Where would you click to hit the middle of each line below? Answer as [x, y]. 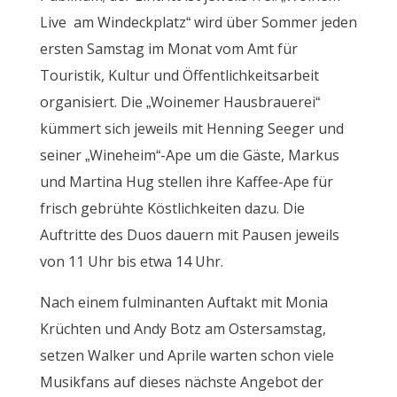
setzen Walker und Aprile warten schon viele [187, 356]
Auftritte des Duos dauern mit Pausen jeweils [189, 235]
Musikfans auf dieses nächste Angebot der [181, 382]
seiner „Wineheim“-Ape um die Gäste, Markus [189, 156]
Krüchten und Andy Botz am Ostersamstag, [183, 329]
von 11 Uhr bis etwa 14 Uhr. [131, 262]
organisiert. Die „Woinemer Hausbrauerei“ [179, 102]
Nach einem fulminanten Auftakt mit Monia [183, 303]
